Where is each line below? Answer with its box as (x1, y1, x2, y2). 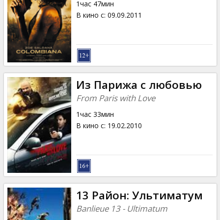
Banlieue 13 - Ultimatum (76, 202, 167, 214)
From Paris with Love (76, 92, 155, 104)
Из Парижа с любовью (76, 77, 202, 92)
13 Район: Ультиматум (76, 187, 203, 203)
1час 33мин (76, 109, 114, 119)
